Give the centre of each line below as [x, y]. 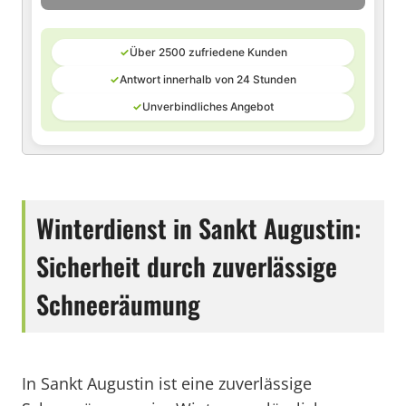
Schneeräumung [118, 304]
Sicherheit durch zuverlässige [187, 266]
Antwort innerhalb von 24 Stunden [208, 79]
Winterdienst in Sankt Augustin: [198, 228]
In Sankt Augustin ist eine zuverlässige [167, 383]
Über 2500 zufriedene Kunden [208, 52]
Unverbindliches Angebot [208, 106]
